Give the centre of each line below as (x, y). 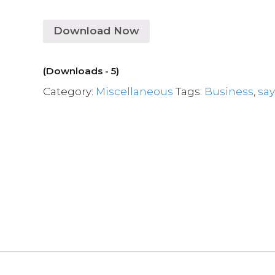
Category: (70, 91)
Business (229, 91)
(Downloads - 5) (81, 71)
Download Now (97, 31)
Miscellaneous (135, 91)
